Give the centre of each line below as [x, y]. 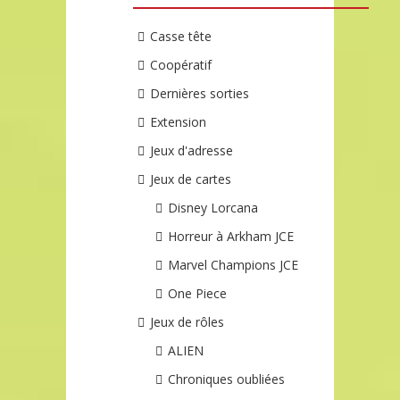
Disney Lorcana [213, 207]
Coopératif [181, 64]
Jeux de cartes [191, 179]
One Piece [198, 293]
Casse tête [181, 36]
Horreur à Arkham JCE [231, 236]
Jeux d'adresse [192, 150]
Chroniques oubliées [227, 379]
